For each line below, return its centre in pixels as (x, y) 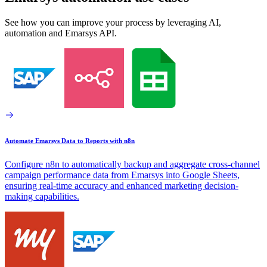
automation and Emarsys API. (61, 33)
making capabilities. (42, 196)
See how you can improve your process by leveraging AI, (113, 22)
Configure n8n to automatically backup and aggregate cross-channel (132, 164)
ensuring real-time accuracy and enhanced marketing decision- (122, 185)
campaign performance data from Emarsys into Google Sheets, (122, 175)
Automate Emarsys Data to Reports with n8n (70, 140)
